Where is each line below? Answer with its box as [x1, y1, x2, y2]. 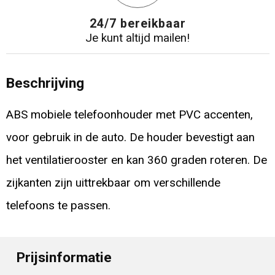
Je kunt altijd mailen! [85, 31, 190, 45]
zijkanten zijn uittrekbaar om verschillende [6, 176, 220, 190]
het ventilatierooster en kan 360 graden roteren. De [6, 153, 267, 167]
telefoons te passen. [6, 198, 110, 212]
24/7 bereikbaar [89, 17, 186, 31]
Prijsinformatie [17, 249, 112, 266]
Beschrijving [6, 74, 84, 91]
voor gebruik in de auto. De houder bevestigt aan [6, 130, 255, 144]
